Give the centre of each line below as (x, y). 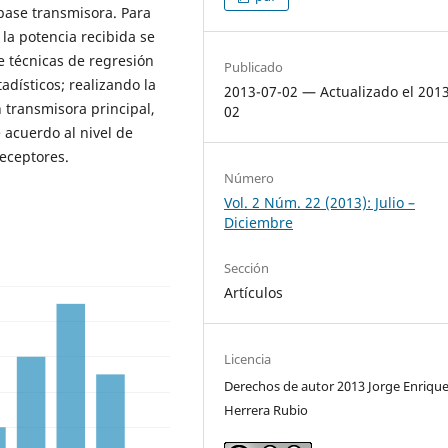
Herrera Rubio (266, 410)
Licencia (248, 359)
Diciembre (259, 223)
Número (249, 178)
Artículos (254, 293)
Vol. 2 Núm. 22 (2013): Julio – (320, 203)
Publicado (254, 67)
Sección (247, 268)
